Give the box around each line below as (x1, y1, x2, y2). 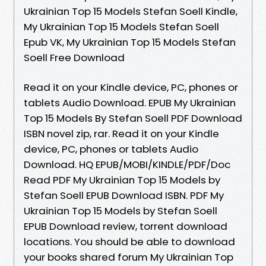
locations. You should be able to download (24, 234, 235, 249)
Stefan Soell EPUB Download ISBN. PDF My (24, 188, 224, 202)
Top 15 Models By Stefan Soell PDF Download (24, 110, 242, 125)
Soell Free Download (24, 50, 125, 65)
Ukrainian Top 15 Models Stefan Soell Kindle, (24, 4, 237, 18)
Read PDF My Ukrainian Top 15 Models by (24, 172, 220, 187)
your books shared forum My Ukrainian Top (24, 249, 233, 264)
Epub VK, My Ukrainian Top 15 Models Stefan (24, 34, 236, 49)
